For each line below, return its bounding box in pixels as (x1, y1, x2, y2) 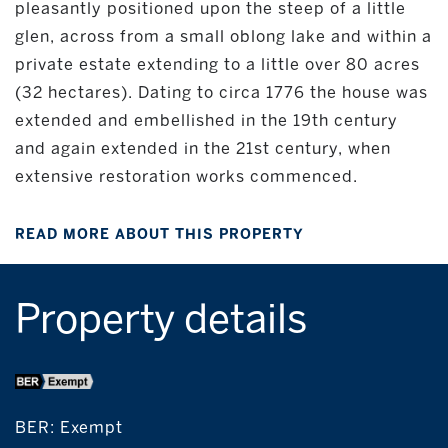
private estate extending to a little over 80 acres (15, 55, 420, 75)
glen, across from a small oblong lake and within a (15, 27, 432, 47)
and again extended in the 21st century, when (15, 139, 391, 159)
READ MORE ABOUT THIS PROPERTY (15, 226, 304, 244)
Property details (15, 295, 307, 344)
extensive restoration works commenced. (15, 167, 358, 187)
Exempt (60, 418, 123, 438)
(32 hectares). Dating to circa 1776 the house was (15, 83, 428, 103)
